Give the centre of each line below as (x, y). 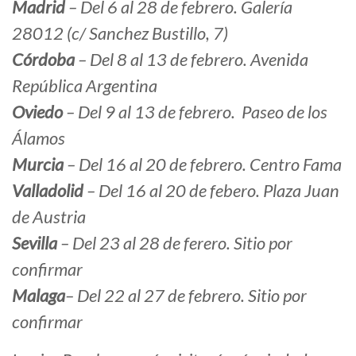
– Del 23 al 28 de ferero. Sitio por (176, 243)
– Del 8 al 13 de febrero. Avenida (193, 60)
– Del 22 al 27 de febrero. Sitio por (186, 296)
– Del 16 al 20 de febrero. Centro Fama (204, 164)
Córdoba (45, 60)
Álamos (39, 138)
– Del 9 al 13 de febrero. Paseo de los (197, 112)
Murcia (39, 164)
